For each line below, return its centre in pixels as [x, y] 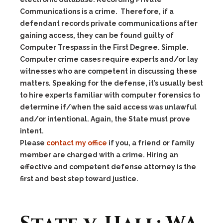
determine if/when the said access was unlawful [108, 107]
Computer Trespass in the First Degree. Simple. [104, 47]
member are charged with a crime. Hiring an [99, 155]
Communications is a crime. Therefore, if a [97, 11]
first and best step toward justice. [79, 179]
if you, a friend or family [151, 143]
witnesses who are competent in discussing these [109, 71]
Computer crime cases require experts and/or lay [109, 59]
